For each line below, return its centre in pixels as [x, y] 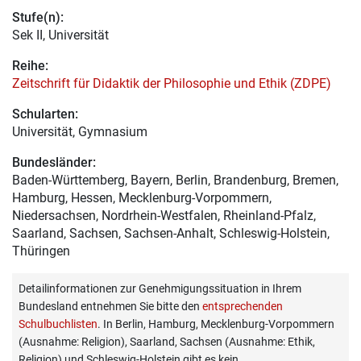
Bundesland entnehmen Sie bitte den [110, 307]
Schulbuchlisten [58, 324]
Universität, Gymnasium [80, 132]
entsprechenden [243, 307]
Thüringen [41, 251]
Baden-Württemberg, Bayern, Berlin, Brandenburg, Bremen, [175, 180]
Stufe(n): [38, 18]
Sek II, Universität [60, 35]
